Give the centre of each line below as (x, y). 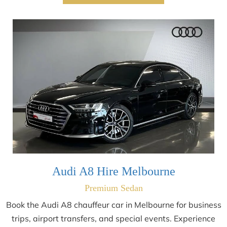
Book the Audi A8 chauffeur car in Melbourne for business (113, 204)
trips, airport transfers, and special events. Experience (113, 218)
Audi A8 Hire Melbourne (113, 171)
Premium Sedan (113, 188)
